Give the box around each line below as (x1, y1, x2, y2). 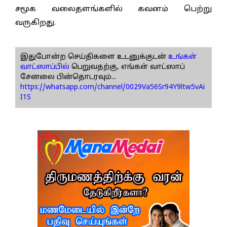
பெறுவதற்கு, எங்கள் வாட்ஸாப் (69, 63, 185, 72)
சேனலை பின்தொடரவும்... (20, 73, 116, 82)
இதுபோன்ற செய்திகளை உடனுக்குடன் (20, 53, 166, 62)
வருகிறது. (15, 18, 56, 28)
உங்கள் (166, 53, 197, 62)
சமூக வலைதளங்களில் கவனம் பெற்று (15, 5, 212, 15)
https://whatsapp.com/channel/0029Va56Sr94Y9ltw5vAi (20, 83, 205, 92)
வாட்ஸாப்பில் (20, 63, 69, 72)
